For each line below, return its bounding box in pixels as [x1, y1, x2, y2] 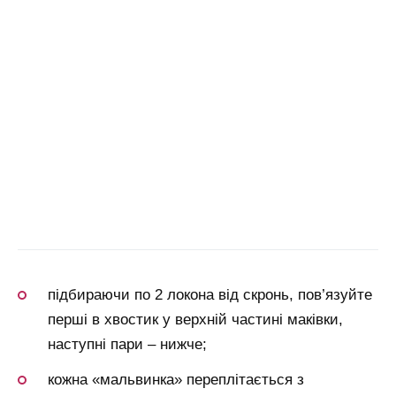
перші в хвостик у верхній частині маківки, [48, 311, 343, 329]
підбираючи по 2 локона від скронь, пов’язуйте [48, 286, 372, 304]
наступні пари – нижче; [48, 336, 207, 354]
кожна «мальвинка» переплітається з [48, 371, 304, 389]
